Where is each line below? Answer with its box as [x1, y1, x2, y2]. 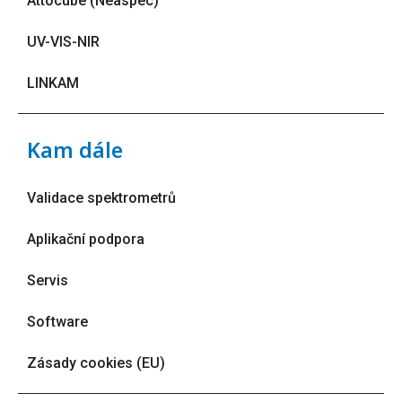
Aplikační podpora [27, 231, 144, 249]
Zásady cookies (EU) [27, 354, 165, 372]
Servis [27, 272, 68, 290]
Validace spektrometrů [27, 189, 176, 207]
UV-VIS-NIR [27, 33, 100, 51]
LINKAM [27, 74, 79, 92]
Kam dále [27, 135, 123, 165]
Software [27, 313, 88, 331]
